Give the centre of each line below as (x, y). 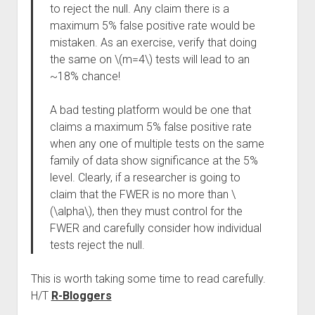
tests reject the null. (97, 245)
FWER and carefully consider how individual (155, 228)
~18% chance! (85, 76)
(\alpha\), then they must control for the (146, 211)
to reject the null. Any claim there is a (139, 9)
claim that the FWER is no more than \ (142, 194)
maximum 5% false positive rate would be (152, 26)
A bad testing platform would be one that (150, 110)
